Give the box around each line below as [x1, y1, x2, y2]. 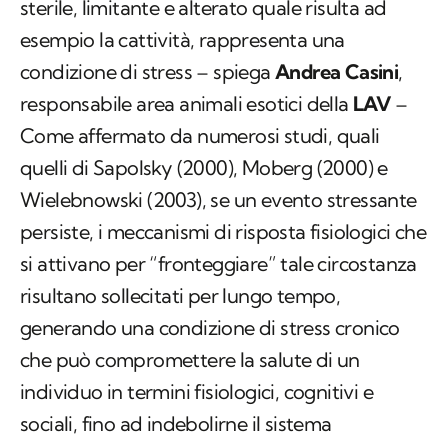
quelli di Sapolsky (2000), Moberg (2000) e [20, 155, 388, 181]
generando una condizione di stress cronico [20, 315, 400, 341]
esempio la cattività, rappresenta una [20, 27, 345, 53]
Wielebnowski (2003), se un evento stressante [20, 187, 417, 213]
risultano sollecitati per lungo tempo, [20, 283, 341, 309]
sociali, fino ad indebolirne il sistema [20, 411, 332, 437]
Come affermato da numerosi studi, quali [20, 123, 380, 149]
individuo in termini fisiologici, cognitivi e [20, 379, 373, 405]
